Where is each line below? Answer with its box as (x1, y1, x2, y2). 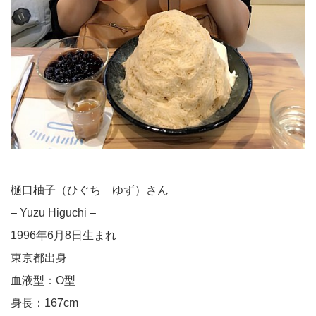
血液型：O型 (11, 274, 75, 287)
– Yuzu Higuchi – (11, 207, 96, 219)
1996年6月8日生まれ (11, 229, 116, 242)
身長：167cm (11, 297, 78, 310)
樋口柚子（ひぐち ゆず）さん (11, 184, 169, 197)
